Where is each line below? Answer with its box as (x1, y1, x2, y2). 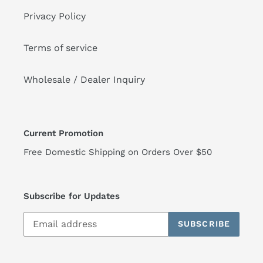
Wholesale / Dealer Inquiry (23, 73, 145, 85)
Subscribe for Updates (23, 191, 120, 202)
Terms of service (23, 42, 97, 53)
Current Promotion (23, 127, 103, 139)
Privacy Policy (23, 10, 86, 22)
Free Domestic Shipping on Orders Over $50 (23, 147, 212, 158)
